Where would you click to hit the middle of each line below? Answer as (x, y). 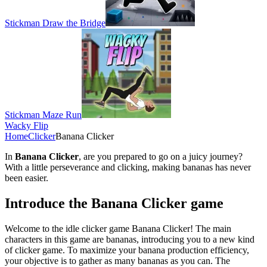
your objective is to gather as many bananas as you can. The (117, 260)
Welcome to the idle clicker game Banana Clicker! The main (118, 228)
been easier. (27, 178)
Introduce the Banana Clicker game (114, 203)
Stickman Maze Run (43, 114)
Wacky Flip (27, 125)
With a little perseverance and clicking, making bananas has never (128, 167)
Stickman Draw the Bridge (55, 23)
